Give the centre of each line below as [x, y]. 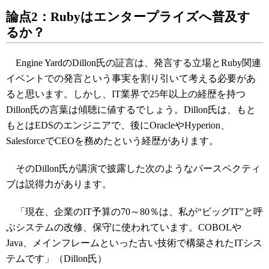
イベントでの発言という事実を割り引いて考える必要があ [131, 79]
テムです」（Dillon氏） [56, 259]
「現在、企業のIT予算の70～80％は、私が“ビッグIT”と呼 [134, 212]
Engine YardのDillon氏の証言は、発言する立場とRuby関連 [134, 63]
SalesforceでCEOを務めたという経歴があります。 [112, 141]
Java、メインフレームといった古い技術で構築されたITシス [134, 243]
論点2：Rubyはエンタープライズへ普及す [128, 17]
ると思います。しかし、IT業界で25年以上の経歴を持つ [126, 94]
